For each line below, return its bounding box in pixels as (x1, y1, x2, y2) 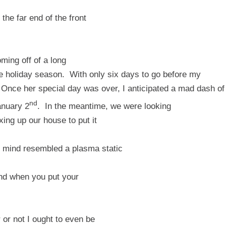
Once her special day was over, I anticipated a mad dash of (1, 84, 224, 93)
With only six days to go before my (70, 70, 201, 79)
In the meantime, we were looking (45, 101, 171, 111)
